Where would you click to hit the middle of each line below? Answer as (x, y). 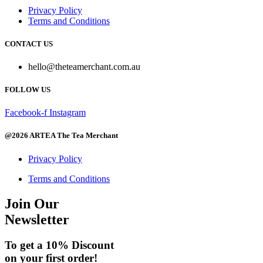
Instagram (68, 113)
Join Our (32, 203)
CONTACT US (29, 43)
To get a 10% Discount (59, 245)
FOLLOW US (28, 90)
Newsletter (37, 219)
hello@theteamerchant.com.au (84, 66)
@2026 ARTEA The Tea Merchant (61, 136)
